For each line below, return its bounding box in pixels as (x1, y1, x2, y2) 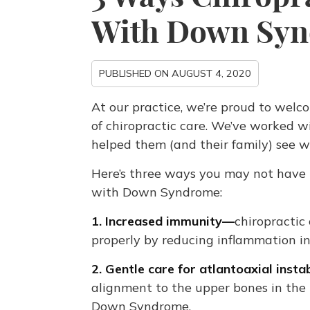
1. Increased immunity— (91, 213, 235, 229)
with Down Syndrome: (91, 184, 222, 200)
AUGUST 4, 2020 (172, 67, 251, 80)
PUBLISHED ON (99, 67, 172, 80)
